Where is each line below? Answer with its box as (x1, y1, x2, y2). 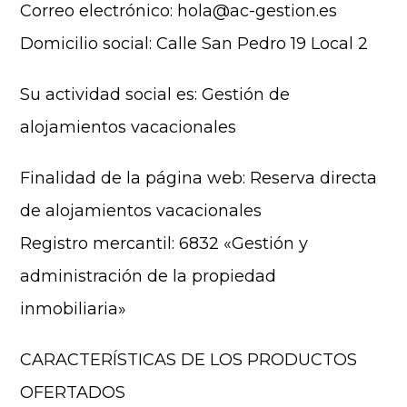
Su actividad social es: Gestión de (20, 84, 291, 104)
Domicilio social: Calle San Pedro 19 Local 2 (20, 34, 369, 54)
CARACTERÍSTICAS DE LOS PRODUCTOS (20, 350, 358, 370)
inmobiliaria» (20, 299, 127, 319)
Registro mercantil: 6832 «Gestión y (20, 233, 309, 253)
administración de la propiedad (20, 266, 277, 286)
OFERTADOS (20, 382, 126, 402)
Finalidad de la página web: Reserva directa (20, 168, 378, 188)
